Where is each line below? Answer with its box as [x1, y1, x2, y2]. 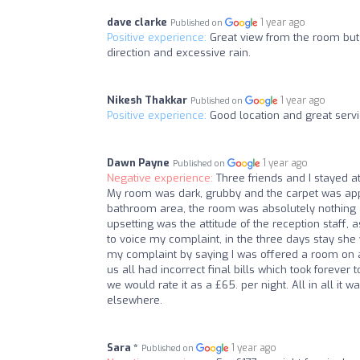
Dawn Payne [107, 156, 170, 170]
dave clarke [107, 15, 167, 30]
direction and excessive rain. [107, 46, 251, 60]
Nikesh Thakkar [107, 93, 187, 108]
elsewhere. [107, 293, 162, 308]
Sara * [107, 341, 138, 355]
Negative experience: [107, 171, 216, 186]
